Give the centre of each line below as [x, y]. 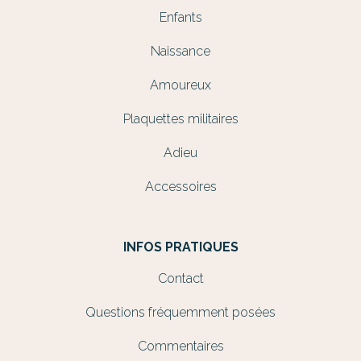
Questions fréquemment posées [180, 312]
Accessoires [180, 187]
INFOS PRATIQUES [180, 247]
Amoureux [180, 85]
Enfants [180, 17]
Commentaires [180, 346]
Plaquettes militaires [180, 119]
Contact [180, 278]
